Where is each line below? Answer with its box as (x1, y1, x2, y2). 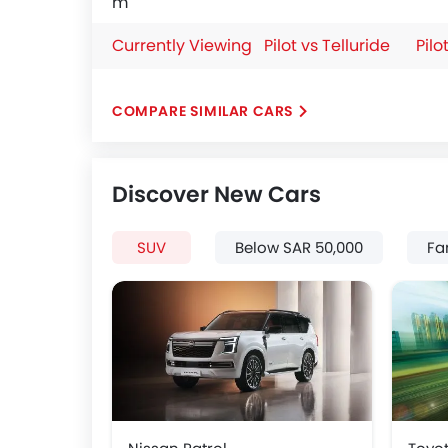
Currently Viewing (112, 34, 252, 57)
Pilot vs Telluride (264, 34, 390, 57)
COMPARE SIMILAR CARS (112, 101, 294, 121)
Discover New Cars (112, 179, 321, 210)
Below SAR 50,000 (235, 237, 363, 258)
